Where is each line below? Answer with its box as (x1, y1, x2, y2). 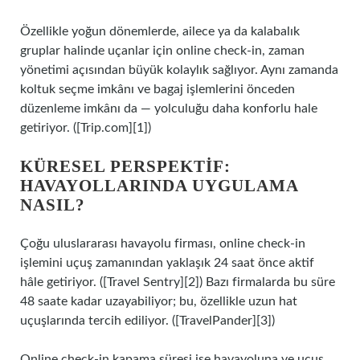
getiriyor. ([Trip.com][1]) (20, 121, 151, 134)
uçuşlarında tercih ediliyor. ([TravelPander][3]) (20, 314, 275, 327)
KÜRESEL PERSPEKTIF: (20, 157, 231, 176)
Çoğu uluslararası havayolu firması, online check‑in (20, 237, 305, 250)
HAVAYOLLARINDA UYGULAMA (20, 176, 298, 195)
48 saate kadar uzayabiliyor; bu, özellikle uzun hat (20, 295, 297, 308)
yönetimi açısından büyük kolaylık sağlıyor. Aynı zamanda (20, 63, 338, 76)
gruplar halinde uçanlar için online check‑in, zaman (20, 44, 305, 57)
